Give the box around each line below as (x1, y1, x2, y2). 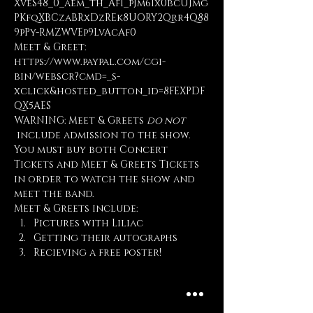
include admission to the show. (14, 129, 194, 142)
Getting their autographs (34, 231, 177, 245)
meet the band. (14, 187, 94, 201)
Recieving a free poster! (34, 246, 161, 259)
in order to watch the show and (14, 173, 198, 186)
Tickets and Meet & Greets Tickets (14, 158, 202, 171)
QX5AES (14, 99, 51, 112)
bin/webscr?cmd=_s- (14, 70, 120, 83)
